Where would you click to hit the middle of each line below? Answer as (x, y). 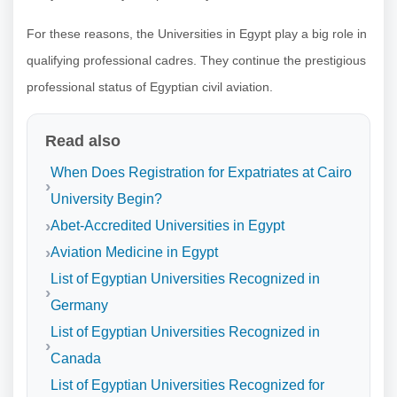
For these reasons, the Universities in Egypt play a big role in (197, 34)
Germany (79, 306)
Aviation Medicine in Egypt (134, 253)
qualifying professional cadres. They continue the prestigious (196, 61)
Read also (83, 141)
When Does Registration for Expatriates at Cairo (201, 173)
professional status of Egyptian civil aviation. (150, 87)
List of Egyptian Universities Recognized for (187, 385)
